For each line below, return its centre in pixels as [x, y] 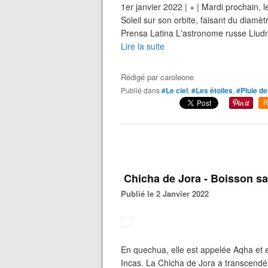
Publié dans [143, 90]
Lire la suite [143, 46]
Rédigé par [141, 77]
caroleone [177, 77]
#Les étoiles [212, 90]
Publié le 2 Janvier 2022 [167, 194]
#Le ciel [175, 90]
